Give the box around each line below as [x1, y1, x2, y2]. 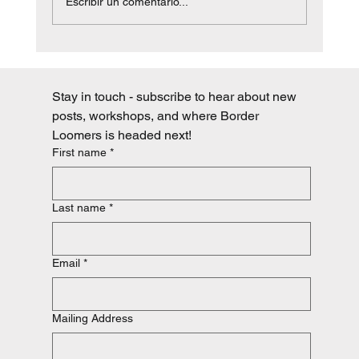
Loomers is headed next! [52, 127, 192, 143]
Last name [52, 201, 107, 215]
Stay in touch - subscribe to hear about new [52, 89, 297, 105]
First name [52, 146, 107, 159]
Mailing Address [52, 312, 134, 325]
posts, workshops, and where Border [52, 108, 260, 124]
